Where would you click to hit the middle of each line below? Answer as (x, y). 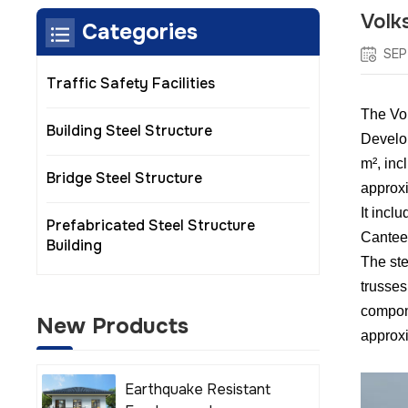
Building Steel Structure (129, 131)
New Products (112, 326)
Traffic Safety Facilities (131, 84)
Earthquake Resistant (197, 390)
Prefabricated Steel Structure (151, 226)
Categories (140, 31)
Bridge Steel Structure (124, 178)
